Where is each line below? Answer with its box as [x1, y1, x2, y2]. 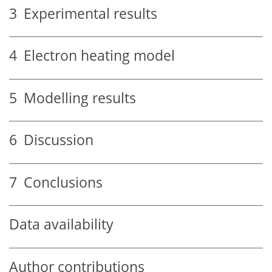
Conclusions [17, 172, 103, 192]
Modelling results [17, 88, 136, 107]
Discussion [17, 131, 93, 150]
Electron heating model [17, 46, 175, 66]
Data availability [9, 215, 114, 234]
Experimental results [17, 4, 157, 23]
